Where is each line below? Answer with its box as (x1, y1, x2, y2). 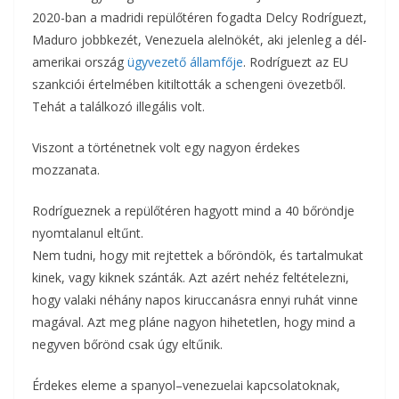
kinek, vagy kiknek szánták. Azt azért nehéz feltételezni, (32, 269, 349, 287)
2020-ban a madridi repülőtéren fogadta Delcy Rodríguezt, (32, 9, 367, 27)
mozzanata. (32, 161, 100, 179)
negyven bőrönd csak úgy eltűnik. (32, 336, 223, 354)
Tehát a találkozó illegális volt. (32, 98, 205, 116)
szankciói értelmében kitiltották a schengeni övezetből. (32, 76, 346, 94)
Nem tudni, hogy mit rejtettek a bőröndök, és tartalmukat (32, 247, 363, 265)
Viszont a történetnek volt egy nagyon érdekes (32, 139, 300, 157)
